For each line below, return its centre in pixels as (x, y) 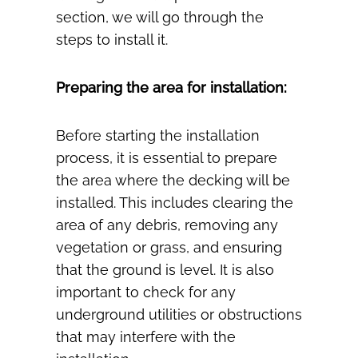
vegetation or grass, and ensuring (169, 248)
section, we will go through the (160, 18)
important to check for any (146, 292)
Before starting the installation (158, 136)
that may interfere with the (146, 337)
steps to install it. (112, 40)
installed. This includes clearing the (175, 203)
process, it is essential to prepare (167, 158)
